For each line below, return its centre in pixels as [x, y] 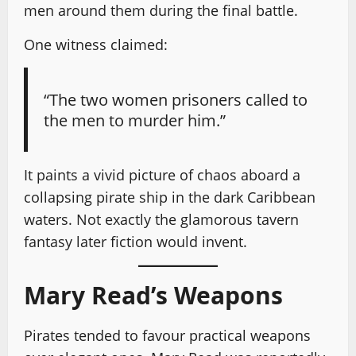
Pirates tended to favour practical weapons [167, 335]
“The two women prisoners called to [176, 99]
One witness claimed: [96, 44]
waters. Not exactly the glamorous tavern [161, 219]
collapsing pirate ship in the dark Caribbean [170, 197]
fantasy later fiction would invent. [135, 241]
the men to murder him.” [135, 120]
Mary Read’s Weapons [153, 295]
